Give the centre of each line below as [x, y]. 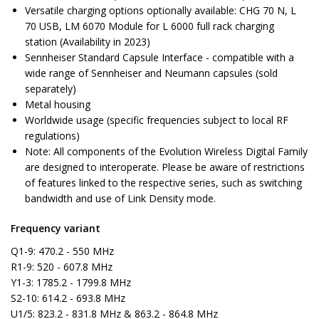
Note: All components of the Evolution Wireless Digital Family [166, 152]
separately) [51, 89]
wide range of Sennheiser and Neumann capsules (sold [151, 73]
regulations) [52, 136]
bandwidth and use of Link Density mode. [120, 199]
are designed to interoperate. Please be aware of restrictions [165, 167]
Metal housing [58, 105]
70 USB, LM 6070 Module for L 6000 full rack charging [150, 26]
